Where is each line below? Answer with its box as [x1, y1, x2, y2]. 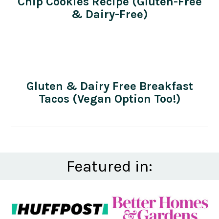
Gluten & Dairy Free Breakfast [26, 79, 193, 93]
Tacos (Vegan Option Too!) [38, 91, 181, 106]
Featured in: [66, 156, 153, 175]
